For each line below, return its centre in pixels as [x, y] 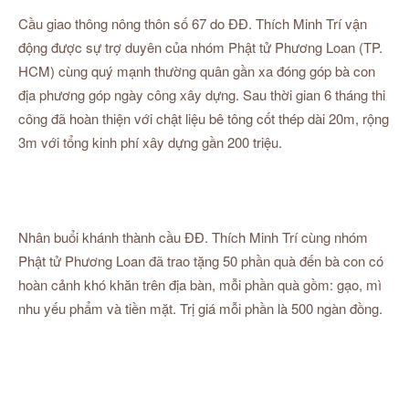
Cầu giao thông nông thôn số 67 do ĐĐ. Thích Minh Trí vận [193, 23]
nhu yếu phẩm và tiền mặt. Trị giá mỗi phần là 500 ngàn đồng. [200, 308]
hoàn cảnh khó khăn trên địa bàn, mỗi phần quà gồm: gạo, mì [200, 284]
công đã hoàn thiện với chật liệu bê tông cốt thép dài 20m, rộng [204, 118]
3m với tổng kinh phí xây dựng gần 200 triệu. [150, 142]
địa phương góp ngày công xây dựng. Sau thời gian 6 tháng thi [202, 94]
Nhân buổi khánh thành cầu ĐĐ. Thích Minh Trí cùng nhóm [193, 237]
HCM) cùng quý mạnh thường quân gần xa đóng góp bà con [197, 71]
